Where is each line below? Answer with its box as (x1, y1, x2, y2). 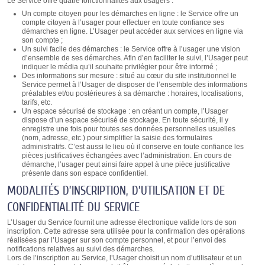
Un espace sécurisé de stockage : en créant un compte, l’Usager (21, 107, 228, 116)
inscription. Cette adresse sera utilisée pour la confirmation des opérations (7, 227, 245, 236)
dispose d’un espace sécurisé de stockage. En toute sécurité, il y (21, 116, 228, 125)
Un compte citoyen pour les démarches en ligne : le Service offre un (21, 9, 238, 18)
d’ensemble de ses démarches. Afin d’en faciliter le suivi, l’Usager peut (21, 54, 248, 63)
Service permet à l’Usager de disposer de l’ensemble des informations (21, 80, 247, 89)
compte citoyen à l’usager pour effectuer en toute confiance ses (21, 18, 224, 27)
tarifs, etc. (21, 98, 52, 107)
